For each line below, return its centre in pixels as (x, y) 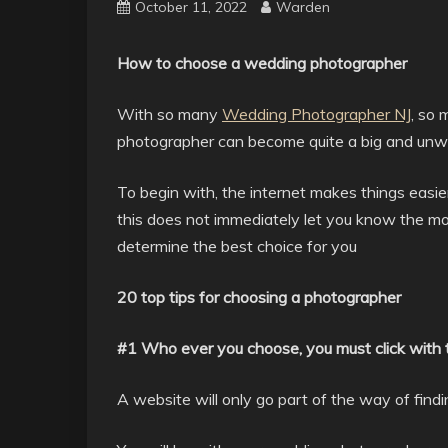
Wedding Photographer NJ (316, 114)
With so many (169, 114)
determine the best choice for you (237, 246)
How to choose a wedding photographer (262, 63)
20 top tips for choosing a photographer (259, 297)
